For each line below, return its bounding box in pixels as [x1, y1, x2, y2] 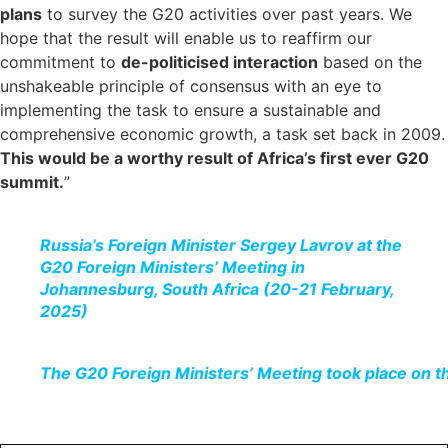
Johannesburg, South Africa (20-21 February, [40, 278, 394, 299]
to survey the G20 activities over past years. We [42, 3, 412, 24]
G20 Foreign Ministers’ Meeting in [40, 256, 305, 277]
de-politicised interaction [121, 51, 318, 72]
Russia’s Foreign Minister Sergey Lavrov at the [40, 234, 402, 255]
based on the [318, 51, 422, 72]
